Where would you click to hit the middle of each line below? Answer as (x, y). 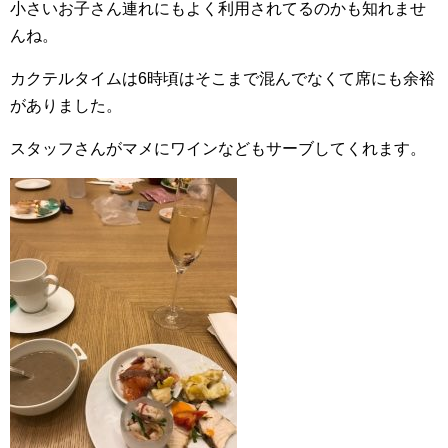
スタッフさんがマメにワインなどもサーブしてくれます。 (218, 148)
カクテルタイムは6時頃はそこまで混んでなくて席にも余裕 (222, 78)
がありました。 (66, 105)
